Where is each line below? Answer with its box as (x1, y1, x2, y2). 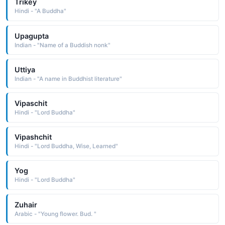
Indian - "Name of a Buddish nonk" (14, 41, 110, 49)
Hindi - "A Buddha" (14, 8, 66, 15)
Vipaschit (14, 98, 47, 107)
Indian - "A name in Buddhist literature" (14, 75, 122, 82)
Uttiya (14, 65, 35, 74)
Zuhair (14, 200, 37, 209)
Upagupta (14, 31, 49, 40)
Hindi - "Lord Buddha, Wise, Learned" (14, 143, 118, 150)
